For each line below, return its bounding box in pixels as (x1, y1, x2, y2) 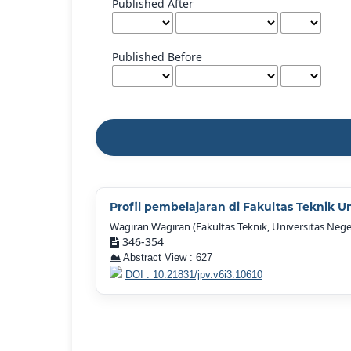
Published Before (112, 49, 203, 65)
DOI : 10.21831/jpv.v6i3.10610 (125, 269, 262, 280)
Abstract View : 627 (120, 251, 212, 263)
